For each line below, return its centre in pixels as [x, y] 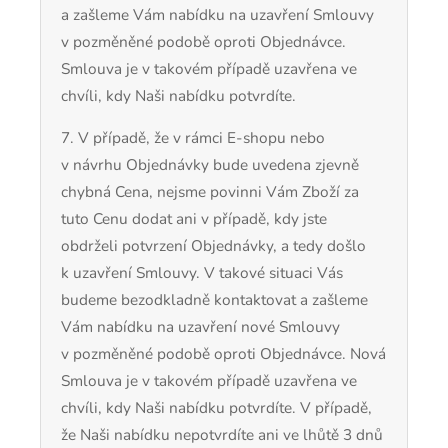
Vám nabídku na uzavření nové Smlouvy [200, 327]
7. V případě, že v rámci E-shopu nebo [193, 138]
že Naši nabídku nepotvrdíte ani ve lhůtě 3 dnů [222, 435]
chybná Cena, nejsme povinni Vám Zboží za [210, 192]
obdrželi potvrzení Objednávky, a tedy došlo [213, 246]
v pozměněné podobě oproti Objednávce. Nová [223, 354]
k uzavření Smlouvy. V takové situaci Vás [202, 273]
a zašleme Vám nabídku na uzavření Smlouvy [217, 14]
